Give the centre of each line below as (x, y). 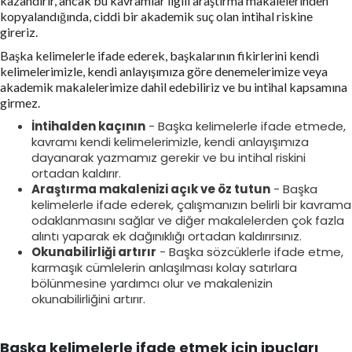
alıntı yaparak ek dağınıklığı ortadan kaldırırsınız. (167, 236)
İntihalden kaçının (88, 126)
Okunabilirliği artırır (94, 251)
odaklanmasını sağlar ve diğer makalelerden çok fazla (188, 220)
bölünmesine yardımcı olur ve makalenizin (152, 283)
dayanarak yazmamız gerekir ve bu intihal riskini (169, 157)
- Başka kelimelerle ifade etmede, (246, 126)
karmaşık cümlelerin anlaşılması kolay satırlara (164, 267)
